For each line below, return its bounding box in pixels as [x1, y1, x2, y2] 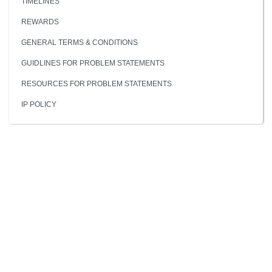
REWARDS [21, 17, 59, 26]
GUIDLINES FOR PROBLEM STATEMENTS [21, 58, 165, 67]
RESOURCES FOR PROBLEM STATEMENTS [21, 79, 172, 88]
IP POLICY [21, 100, 56, 109]
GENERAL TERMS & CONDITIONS [21, 38, 138, 47]
